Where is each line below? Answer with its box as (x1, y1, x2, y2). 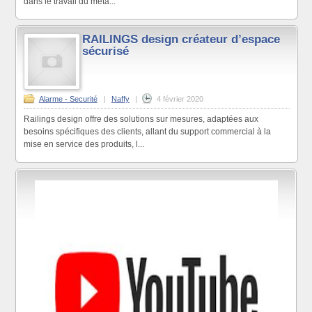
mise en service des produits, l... (23, 139, 144, 150)
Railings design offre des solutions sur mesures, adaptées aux (23, 114, 258, 125)
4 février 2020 (156, 95, 203, 104)
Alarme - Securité (38, 95, 97, 104)
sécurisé (82, 44, 130, 58)
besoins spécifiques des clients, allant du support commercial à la (23, 127, 271, 137)
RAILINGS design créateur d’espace (82, 32, 281, 46)
